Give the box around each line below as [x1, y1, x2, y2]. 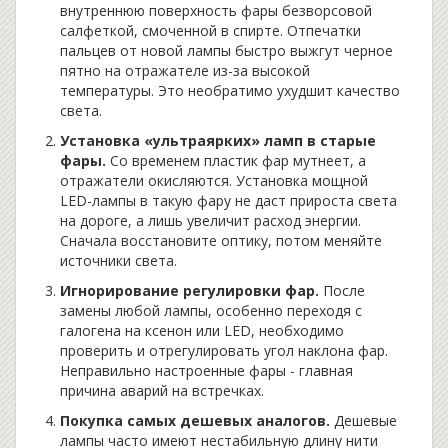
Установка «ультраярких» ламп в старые [60, 131, 376, 151]
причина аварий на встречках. [60, 381, 264, 401]
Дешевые [330, 411, 397, 431]
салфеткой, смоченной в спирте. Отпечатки [60, 21, 361, 41]
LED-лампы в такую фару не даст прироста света [60, 191, 397, 211]
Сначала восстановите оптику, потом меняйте [60, 231, 382, 251]
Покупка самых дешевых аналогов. [60, 411, 330, 431]
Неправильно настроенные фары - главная [60, 361, 353, 381]
